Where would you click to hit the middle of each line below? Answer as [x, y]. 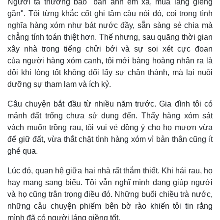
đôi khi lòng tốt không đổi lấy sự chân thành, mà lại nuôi [110, 72]
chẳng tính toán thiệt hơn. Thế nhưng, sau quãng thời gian [110, 37]
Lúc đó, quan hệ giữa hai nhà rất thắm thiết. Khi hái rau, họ [110, 171]
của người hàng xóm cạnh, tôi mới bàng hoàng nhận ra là [110, 61]
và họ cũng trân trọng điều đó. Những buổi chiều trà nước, [110, 194]
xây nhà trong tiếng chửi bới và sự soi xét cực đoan [110, 49]
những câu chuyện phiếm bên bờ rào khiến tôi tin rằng [110, 206]
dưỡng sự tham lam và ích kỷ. [59, 84]
